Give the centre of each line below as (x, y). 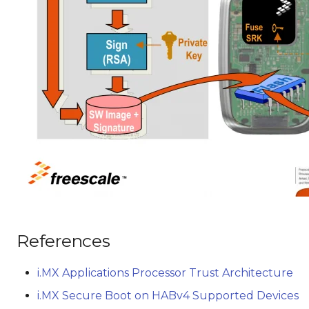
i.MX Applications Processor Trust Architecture (165, 273)
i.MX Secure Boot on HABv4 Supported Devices (168, 296)
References (63, 241)
